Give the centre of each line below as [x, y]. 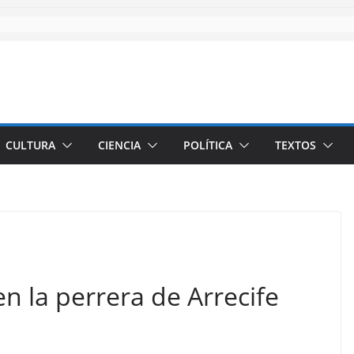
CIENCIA [119, 145]
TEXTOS [296, 145]
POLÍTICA [208, 145]
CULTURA [30, 145]
